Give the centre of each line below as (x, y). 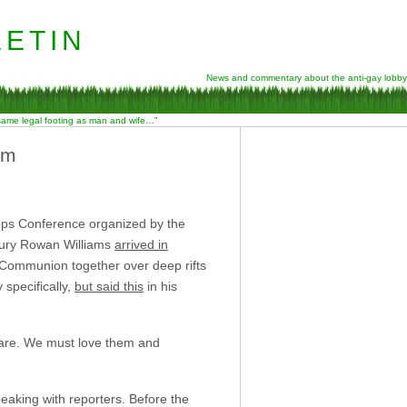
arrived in (141, 244)
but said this (109, 286)
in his (160, 286)
